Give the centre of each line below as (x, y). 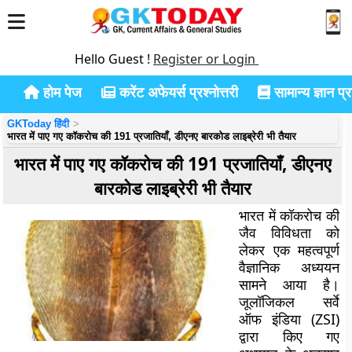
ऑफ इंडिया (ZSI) (289, 319)
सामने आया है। (289, 284)
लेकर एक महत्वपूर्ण (289, 250)
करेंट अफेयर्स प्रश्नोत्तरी (177, 92)
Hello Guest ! (114, 59)
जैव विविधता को (289, 233)
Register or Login (206, 59)
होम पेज (60, 92)
